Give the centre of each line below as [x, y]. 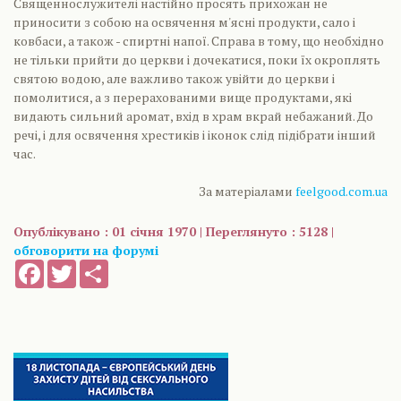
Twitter [94, 267]
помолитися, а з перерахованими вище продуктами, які [183, 97]
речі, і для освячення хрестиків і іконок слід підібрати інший [195, 135]
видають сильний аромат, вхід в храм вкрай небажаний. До [193, 116]
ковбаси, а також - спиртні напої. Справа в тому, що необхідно [199, 41]
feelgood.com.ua [341, 191]
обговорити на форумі [86, 250]
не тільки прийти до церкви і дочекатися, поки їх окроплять [197, 60]
